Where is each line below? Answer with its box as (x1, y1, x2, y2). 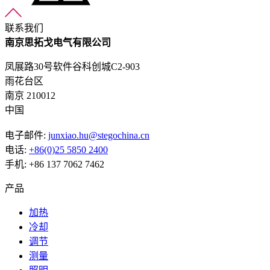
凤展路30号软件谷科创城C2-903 (5, 61, 140, 72)
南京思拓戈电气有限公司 (5, 37, 111, 48)
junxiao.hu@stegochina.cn (48, 130, 149, 140)
